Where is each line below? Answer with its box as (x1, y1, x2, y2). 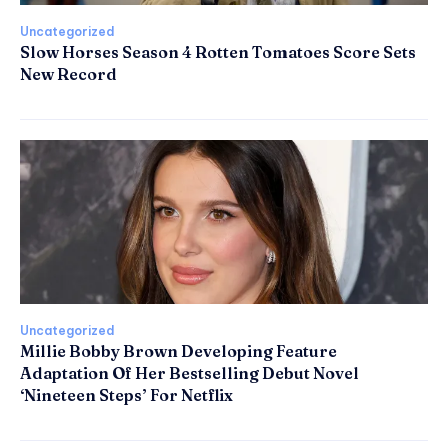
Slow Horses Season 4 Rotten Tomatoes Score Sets (20, 42, 416, 63)
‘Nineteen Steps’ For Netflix (20, 384, 233, 405)
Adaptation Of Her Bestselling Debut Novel (20, 362, 359, 383)
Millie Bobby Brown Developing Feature (20, 340, 337, 361)
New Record (20, 64, 117, 85)
